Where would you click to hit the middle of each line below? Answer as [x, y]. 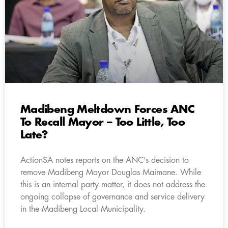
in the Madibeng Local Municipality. [83, 209]
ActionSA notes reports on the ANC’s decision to [105, 160]
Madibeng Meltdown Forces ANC [108, 109]
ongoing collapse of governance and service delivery [112, 197]
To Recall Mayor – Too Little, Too [103, 122]
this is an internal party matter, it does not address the [113, 184]
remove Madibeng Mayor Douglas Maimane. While [111, 172]
